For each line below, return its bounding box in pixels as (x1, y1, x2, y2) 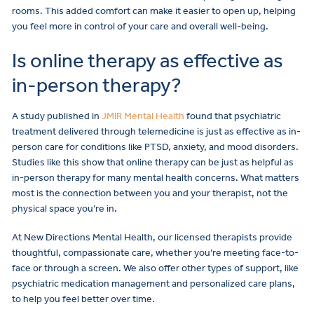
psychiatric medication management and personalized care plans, (12, 278, 295, 290)
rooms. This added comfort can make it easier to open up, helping (12, 5, 296, 18)
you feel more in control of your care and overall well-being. (12, 20, 268, 33)
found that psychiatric (184, 109, 281, 122)
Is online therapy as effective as (12, 48, 283, 73)
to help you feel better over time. (12, 293, 155, 306)
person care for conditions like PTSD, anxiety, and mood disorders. (12, 140, 299, 153)
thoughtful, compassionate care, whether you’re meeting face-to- (12, 247, 299, 259)
